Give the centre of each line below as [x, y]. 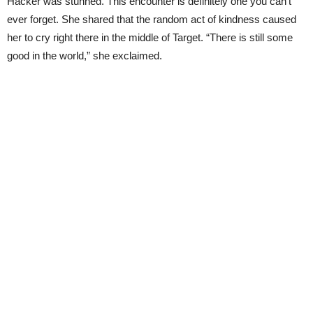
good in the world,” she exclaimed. [85, 56]
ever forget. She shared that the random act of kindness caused [152, 19]
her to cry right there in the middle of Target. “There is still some [150, 37]
